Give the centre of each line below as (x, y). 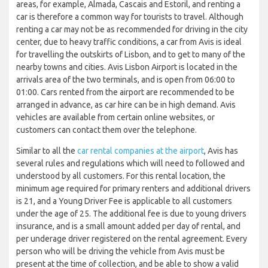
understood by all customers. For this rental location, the (121, 176)
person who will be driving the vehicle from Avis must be (121, 251)
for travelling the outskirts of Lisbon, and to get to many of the (131, 54)
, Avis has (221, 150)
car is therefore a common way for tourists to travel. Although (130, 16)
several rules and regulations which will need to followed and (130, 163)
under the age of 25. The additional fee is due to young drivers (131, 213)
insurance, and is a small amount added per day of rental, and (128, 226)
